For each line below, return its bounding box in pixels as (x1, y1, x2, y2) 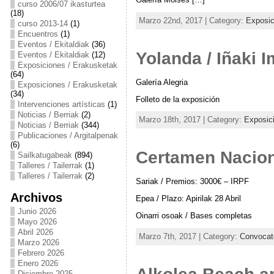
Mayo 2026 (17, 217, 57, 226)
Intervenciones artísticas (17, 100, 105, 109)
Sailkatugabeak (17, 150, 72, 160)
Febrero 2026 (17, 248, 64, 257)
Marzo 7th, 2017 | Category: (138, 231, 240, 241)
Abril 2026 (17, 228, 53, 237)
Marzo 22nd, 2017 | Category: (138, 15, 246, 25)
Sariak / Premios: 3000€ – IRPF (135, 177, 249, 187)
